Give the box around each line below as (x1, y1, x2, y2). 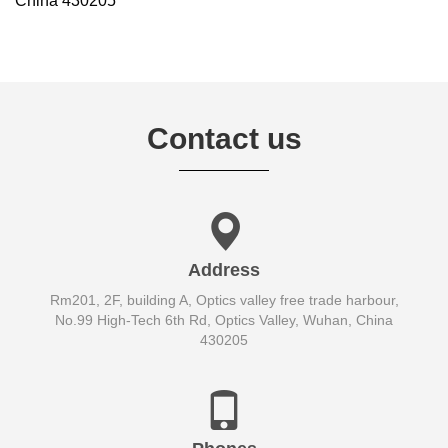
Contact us (146, 122, 302, 155)
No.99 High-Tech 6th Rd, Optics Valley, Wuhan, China (55, 312, 393, 328)
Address (188, 260, 260, 280)
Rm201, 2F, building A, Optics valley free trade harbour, (49, 292, 399, 308)
